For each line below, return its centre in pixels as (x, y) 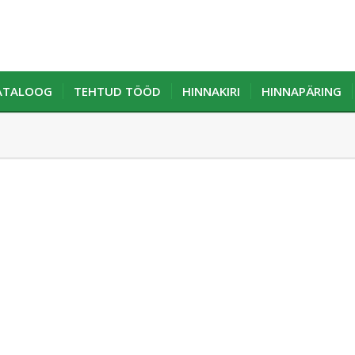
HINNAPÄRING (302, 91)
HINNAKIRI (211, 91)
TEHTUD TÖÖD (117, 91)
